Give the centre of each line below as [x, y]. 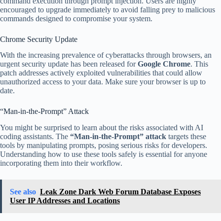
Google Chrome [164, 64]
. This [199, 64]
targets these [186, 137]
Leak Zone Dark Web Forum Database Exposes [120, 192]
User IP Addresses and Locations [65, 201]
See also [23, 192]
